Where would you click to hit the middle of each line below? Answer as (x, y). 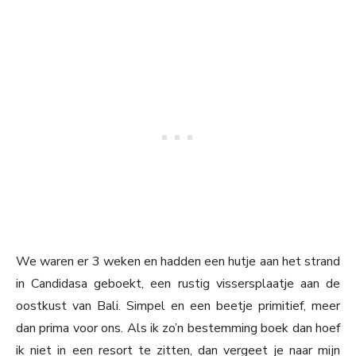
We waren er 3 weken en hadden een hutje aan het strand (178, 262)
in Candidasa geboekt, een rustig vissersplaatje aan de (178, 284)
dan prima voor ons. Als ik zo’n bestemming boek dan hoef (178, 329)
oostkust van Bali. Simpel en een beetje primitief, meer (178, 306)
